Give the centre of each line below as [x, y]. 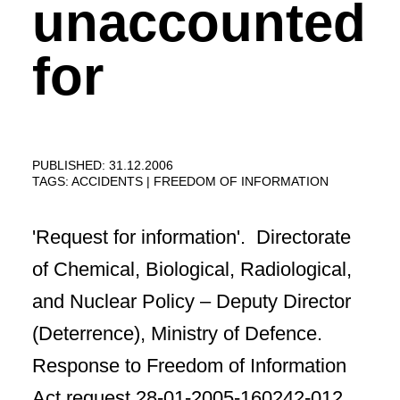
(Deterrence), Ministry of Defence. [180, 333]
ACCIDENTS [109, 181]
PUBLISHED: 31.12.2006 [103, 165]
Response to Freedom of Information [189, 366]
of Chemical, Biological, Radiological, [192, 269]
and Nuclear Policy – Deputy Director [192, 301]
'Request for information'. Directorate [192, 237]
